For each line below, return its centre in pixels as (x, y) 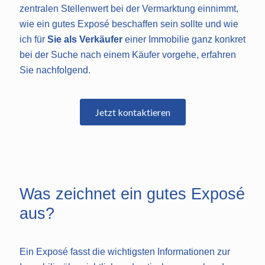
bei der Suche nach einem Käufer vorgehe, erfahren (128, 54)
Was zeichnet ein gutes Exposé (132, 194)
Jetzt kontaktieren (132, 112)
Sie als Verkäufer (85, 39)
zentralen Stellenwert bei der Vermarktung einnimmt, (129, 8)
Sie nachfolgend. (55, 70)
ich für (33, 39)
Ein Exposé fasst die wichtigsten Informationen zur (125, 251)
